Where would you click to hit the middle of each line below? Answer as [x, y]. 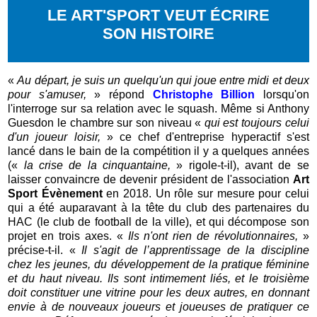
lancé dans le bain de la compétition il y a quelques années [158, 151]
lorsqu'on [282, 95]
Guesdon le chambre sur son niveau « [106, 123]
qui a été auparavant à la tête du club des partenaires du [158, 208]
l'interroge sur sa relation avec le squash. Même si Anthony [158, 109]
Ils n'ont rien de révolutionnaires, [213, 236]
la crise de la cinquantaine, [97, 166]
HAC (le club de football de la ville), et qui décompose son [158, 222]
